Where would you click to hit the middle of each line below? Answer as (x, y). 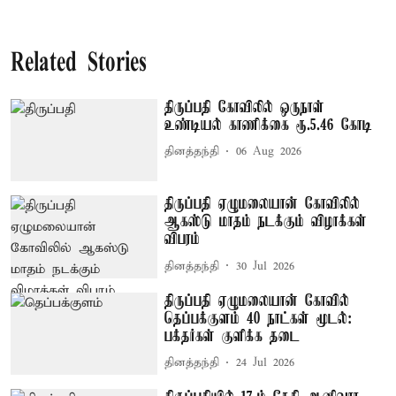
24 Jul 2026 (266, 363)
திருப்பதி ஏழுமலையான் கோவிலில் (263, 205)
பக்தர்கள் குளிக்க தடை (232, 336)
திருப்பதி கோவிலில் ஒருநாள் (245, 107)
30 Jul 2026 (266, 266)
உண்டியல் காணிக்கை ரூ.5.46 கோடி (269, 125)
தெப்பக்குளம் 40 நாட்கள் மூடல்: (259, 319)
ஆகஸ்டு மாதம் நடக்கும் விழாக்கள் (266, 222)
